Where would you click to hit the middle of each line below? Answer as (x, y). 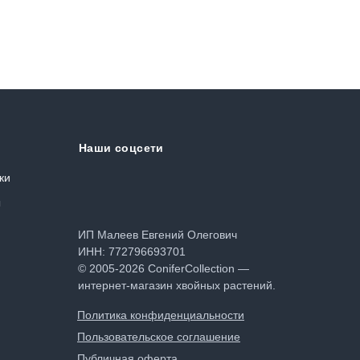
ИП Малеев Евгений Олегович (157, 234)
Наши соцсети (121, 147)
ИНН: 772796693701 (132, 251)
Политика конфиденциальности (161, 315)
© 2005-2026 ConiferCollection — (164, 268)
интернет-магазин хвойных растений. (177, 285)
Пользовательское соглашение (159, 336)
